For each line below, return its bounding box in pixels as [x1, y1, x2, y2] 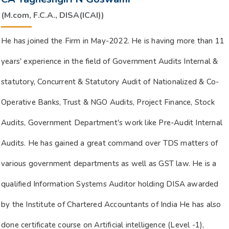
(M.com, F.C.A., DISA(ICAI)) [1, 10, 104, 21]
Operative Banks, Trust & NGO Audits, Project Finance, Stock [1, 97, 215, 107]
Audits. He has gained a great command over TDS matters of [1, 138, 218, 148]
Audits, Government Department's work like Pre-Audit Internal [1, 118, 223, 128]
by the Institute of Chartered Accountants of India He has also [1, 199, 221, 210]
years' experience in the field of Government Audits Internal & [1, 56, 218, 66]
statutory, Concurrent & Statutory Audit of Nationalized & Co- [1, 77, 219, 87]
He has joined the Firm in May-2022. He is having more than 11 [1, 36, 225, 46]
